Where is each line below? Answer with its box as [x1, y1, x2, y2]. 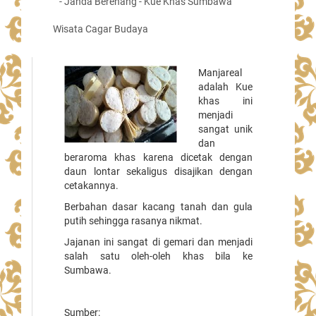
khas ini [198, 95, 253, 107]
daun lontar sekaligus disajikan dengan [64, 166, 253, 177]
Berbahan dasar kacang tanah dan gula [64, 201, 253, 212]
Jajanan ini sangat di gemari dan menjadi [64, 236, 253, 248]
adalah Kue [198, 81, 253, 92]
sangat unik [198, 123, 253, 135]
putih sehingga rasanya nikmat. [64, 215, 202, 226]
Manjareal [198, 67, 243, 78]
